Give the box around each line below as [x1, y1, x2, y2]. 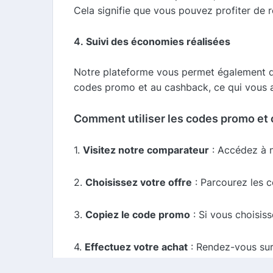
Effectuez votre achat [85, 240, 188, 253]
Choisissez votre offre [85, 175, 192, 188]
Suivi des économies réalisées [86, 35, 230, 48]
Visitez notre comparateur [83, 143, 209, 156]
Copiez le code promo [85, 208, 190, 221]
